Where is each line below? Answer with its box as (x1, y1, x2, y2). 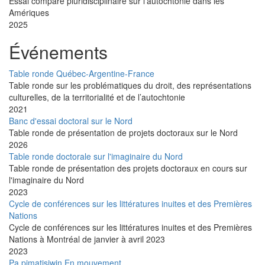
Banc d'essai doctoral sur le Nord (9, 115, 132, 127)
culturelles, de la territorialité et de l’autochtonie (9, 91, 185, 104)
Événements (9, 39, 108, 65)
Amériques (9, 7, 49, 19)
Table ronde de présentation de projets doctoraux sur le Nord (9, 127, 238, 139)
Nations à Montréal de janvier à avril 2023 (9, 233, 165, 245)
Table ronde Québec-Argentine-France (9, 67, 154, 80)
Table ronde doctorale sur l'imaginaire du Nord (9, 150, 183, 163)
